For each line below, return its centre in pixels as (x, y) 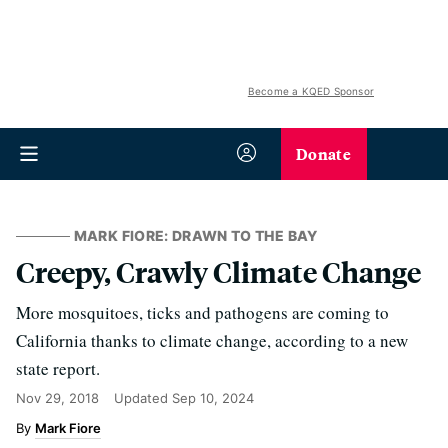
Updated (143, 398)
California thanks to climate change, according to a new (212, 340)
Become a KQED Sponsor (310, 91)
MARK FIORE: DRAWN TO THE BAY (195, 235)
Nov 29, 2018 (57, 398)
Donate (323, 153)
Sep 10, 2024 (213, 398)
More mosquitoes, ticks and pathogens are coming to (202, 312)
